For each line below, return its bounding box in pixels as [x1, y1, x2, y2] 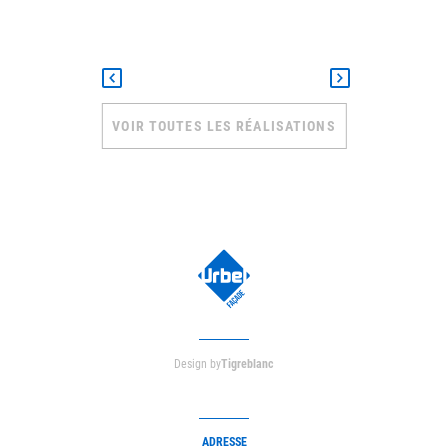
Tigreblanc [221, 356, 274, 371]
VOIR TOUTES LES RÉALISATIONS [112, 117, 336, 134]
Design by [174, 356, 221, 371]
